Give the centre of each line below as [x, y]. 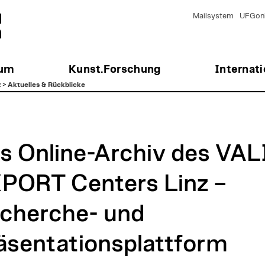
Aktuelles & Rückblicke [46, 85]
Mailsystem [213, 16]
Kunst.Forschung [114, 70]
